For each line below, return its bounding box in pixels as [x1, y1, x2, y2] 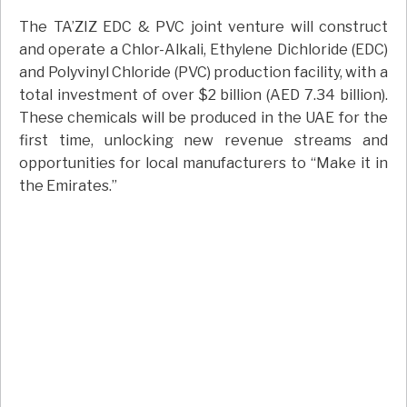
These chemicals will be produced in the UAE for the [19, 109, 388, 127]
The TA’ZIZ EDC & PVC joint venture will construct [19, 18, 388, 36]
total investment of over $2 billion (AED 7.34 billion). [19, 86, 388, 104]
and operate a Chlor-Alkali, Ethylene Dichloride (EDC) [19, 41, 388, 59]
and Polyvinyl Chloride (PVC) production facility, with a [19, 64, 388, 82]
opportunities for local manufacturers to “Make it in [19, 154, 388, 173]
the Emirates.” [19, 177, 117, 195]
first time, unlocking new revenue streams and [19, 132, 388, 150]
